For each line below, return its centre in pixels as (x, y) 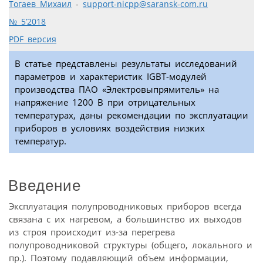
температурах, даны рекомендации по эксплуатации (131, 115)
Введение (45, 185)
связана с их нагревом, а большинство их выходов (125, 219)
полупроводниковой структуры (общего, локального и (131, 245)
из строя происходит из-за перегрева (92, 232)
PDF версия (33, 40)
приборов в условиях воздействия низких (110, 128)
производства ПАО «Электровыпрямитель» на (117, 90)
